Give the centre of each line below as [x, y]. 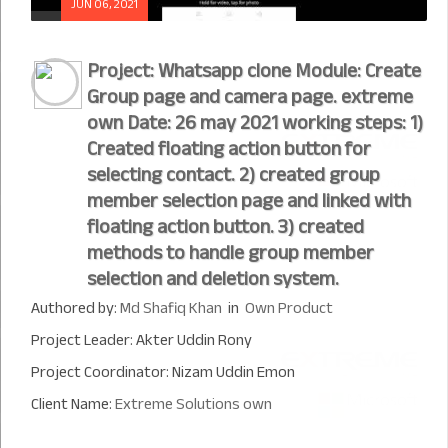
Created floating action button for [229, 148]
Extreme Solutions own [193, 404]
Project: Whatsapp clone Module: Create [254, 70]
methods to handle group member [230, 252]
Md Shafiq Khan [171, 308]
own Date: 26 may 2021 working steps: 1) [255, 122]
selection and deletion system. [213, 278]
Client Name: [73, 404]
